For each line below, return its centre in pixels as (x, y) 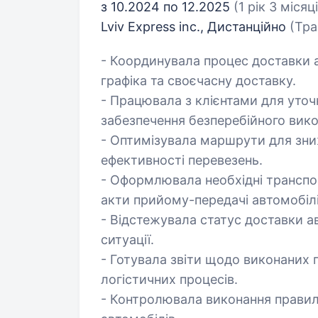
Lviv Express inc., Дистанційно (195, 27)
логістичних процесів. (169, 279)
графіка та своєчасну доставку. (198, 81)
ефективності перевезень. (182, 160)
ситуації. (127, 240)
